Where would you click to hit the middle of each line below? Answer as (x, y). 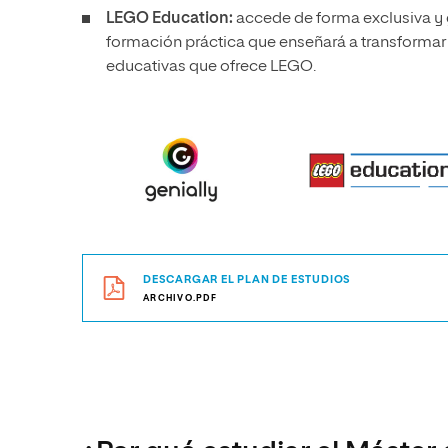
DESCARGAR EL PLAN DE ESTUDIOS (247, 279)
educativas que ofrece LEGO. (211, 67)
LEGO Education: (169, 19)
